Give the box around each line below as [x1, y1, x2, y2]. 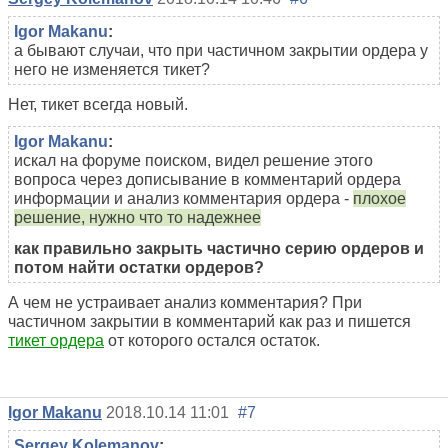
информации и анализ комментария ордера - [14, 189, 353, 207]
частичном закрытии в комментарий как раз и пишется [8, 312, 411, 330]
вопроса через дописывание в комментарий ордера [14, 170, 401, 188]
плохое [353, 189, 406, 207]
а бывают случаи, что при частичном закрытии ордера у [14, 41, 428, 59]
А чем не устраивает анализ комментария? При [8, 293, 362, 311]
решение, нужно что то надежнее [14, 208, 261, 226]
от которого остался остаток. [104, 331, 320, 349]
